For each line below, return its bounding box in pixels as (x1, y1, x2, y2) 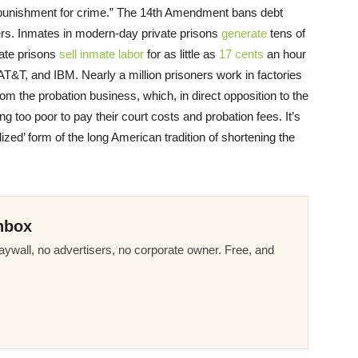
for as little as (144, 47, 219, 62)
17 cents (219, 47, 264, 62)
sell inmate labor (59, 47, 144, 62)
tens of (267, 26, 305, 41)
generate (221, 26, 267, 41)
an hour (264, 47, 306, 62)
